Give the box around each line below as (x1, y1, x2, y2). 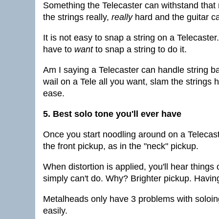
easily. (43, 206, 67, 216)
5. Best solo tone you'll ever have (43, 109, 181, 119)
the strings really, (43, 12, 111, 22)
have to (43, 44, 74, 54)
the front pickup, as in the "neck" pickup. (43, 141, 198, 151)
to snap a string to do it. (93, 44, 187, 54)
